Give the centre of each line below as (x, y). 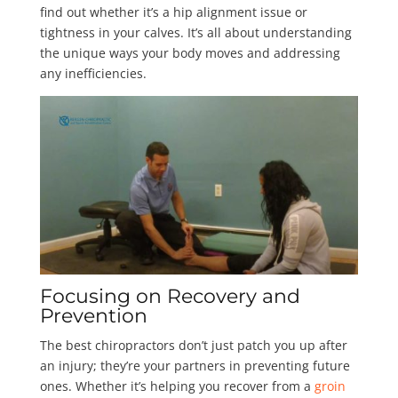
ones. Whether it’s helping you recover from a (177, 386)
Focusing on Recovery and (170, 297)
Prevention (93, 316)
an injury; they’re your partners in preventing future (195, 366)
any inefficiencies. (93, 73)
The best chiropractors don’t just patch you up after (193, 346)
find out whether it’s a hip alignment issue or (173, 12)
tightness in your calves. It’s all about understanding (195, 32)
